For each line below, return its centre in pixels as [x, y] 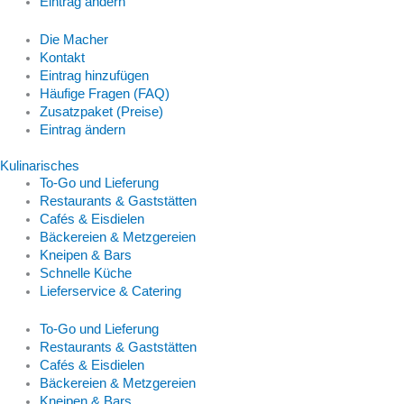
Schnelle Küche [85, 273]
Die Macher [73, 40]
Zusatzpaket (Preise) [101, 112]
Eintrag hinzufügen [94, 76]
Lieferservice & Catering [110, 291]
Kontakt [62, 58]
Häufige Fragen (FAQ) [104, 94]
